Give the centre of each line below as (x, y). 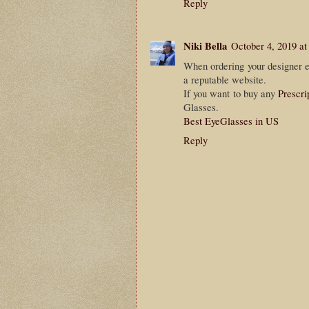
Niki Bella (205, 46)
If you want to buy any (231, 93)
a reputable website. (225, 80)
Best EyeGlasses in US (231, 121)
